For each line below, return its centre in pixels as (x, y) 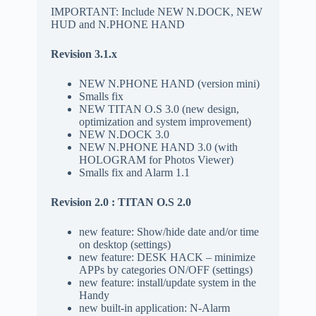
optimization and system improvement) (165, 121)
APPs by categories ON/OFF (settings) (165, 269)
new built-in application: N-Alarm (154, 308)
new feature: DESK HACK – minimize (167, 257)
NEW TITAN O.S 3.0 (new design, (159, 109)
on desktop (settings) (124, 244)
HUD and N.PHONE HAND (117, 24)
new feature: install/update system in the (167, 282)
